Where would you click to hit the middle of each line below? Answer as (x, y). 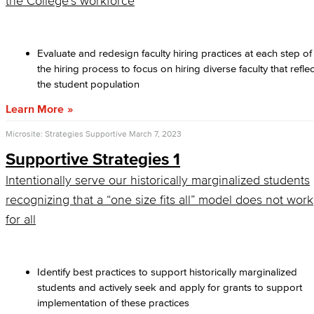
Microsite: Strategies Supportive (66, 134)
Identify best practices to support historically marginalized (167, 272)
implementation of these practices (113, 302)
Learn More (35, 109)
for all (21, 219)
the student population (90, 84)
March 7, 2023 (155, 134)
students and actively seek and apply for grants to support (170, 287)
